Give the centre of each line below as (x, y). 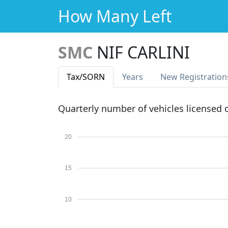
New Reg (177, 77)
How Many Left (115, 16)
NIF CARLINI (143, 52)
